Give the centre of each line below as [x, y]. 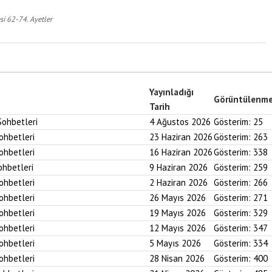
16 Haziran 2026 [181, 152]
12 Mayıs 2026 [178, 228]
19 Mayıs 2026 [178, 213]
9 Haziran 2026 [178, 167]
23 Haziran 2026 [181, 137]
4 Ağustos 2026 [180, 122]
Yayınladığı [172, 92]
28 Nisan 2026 [177, 258]
